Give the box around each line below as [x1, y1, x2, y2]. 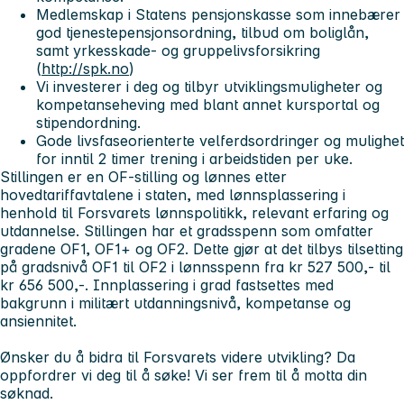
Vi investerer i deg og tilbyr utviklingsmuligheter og [36, 78, 382, 96]
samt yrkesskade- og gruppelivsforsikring [36, 41, 320, 60]
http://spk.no [41, 60, 129, 78]
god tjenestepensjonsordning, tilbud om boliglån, [36, 23, 369, 42]
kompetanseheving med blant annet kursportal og [36, 96, 380, 115]
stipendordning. [36, 114, 141, 133]
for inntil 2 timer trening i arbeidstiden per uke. [36, 150, 353, 169]
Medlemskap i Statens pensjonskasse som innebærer [36, 5, 400, 24]
